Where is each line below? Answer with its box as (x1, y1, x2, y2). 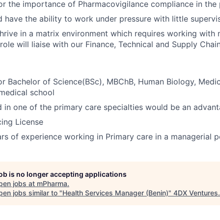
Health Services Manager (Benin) (62, 189, 168, 197)
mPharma (37, 179, 67, 188)
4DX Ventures (173, 189, 218, 197)
